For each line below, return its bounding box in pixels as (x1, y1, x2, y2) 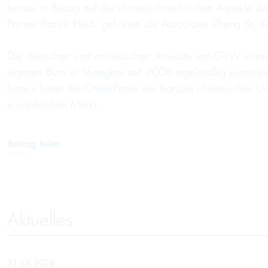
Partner (7, 17, 41, 31)
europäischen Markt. (7, 98, 100, 111)
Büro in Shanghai (46, 65, 124, 79)
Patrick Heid (41, 17, 95, 31)
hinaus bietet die (7, 81, 84, 95)
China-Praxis (84, 81, 139, 95)
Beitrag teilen (8, 138, 61, 150)
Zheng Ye (212, 17, 254, 31)
